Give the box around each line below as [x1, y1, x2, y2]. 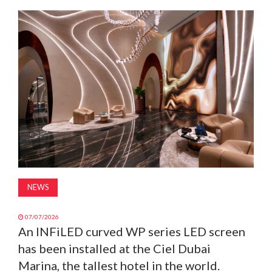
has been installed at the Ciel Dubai [18, 240, 211, 256]
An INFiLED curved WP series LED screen [18, 223, 245, 239]
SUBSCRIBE [6, 78, 55, 89]
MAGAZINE [6, 17, 55, 28]
